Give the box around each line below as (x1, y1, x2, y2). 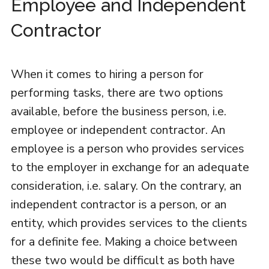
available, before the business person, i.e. (10, 103, 226, 119)
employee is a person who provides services (10, 141, 244, 157)
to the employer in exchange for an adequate (10, 159, 249, 175)
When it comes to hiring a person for (10, 66, 204, 82)
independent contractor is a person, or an (10, 196, 226, 213)
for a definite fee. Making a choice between (10, 234, 237, 250)
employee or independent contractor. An (10, 122, 225, 138)
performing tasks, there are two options (10, 85, 223, 101)
